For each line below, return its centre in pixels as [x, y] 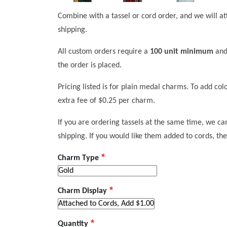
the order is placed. [90, 65]
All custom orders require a [104, 52]
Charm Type [78, 158]
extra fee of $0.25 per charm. [106, 101]
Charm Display [82, 191]
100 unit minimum [182, 52]
